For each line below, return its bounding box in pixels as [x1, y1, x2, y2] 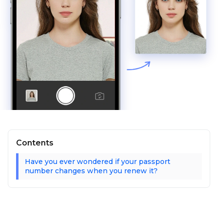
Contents [16, 138, 54, 148]
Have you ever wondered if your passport [25, 157, 170, 166]
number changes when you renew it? [25, 166, 158, 176]
